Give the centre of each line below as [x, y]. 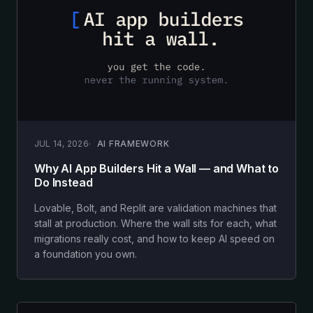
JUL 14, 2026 [61, 143]
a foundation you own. [86, 254]
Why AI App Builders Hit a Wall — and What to [156, 168]
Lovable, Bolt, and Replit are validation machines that [155, 208]
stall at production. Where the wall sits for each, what [155, 223]
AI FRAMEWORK [133, 143]
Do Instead [64, 182]
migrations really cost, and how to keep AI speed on [154, 238]
